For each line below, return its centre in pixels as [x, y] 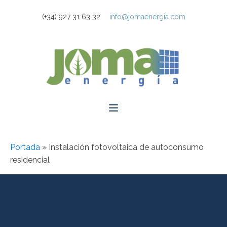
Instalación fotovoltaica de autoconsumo [126, 147]
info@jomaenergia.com [147, 17]
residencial [30, 160]
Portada [25, 147]
